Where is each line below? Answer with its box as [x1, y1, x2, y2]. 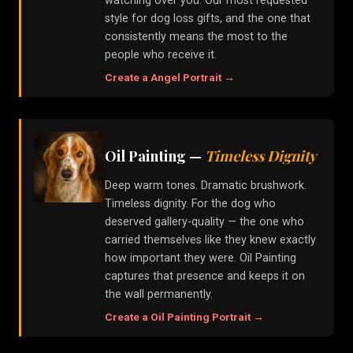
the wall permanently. [105, 288, 213, 302]
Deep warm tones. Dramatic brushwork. [105, 179, 307, 193]
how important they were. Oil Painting [105, 251, 296, 266]
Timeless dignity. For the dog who [105, 197, 276, 211]
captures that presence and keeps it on [105, 269, 305, 284]
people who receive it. [105, 48, 217, 62]
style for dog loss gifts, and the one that [105, 12, 310, 26]
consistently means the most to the [105, 30, 288, 44]
